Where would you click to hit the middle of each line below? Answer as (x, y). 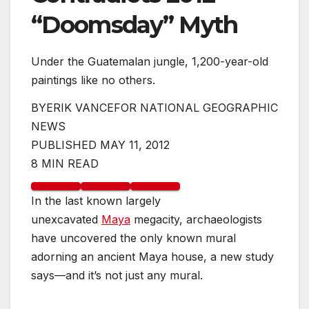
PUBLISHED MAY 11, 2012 (100, 145)
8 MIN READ (65, 164)
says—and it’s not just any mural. (117, 276)
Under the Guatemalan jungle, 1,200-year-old (150, 62)
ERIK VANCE (80, 108)
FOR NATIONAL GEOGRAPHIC (196, 108)
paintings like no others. (93, 80)
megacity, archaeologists (196, 220)
